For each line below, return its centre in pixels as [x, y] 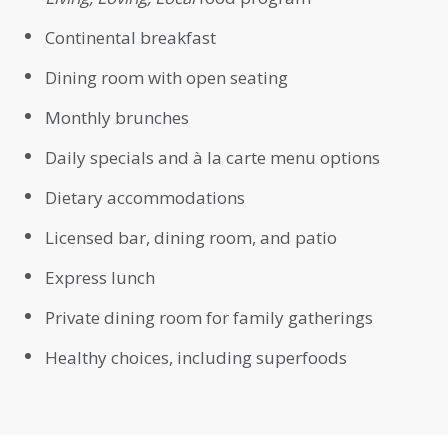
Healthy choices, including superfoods [196, 358]
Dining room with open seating [166, 78]
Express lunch [100, 278]
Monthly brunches [117, 118]
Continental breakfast [130, 38]
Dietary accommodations [145, 198]
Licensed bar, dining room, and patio [191, 238]
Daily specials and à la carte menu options [212, 158]
